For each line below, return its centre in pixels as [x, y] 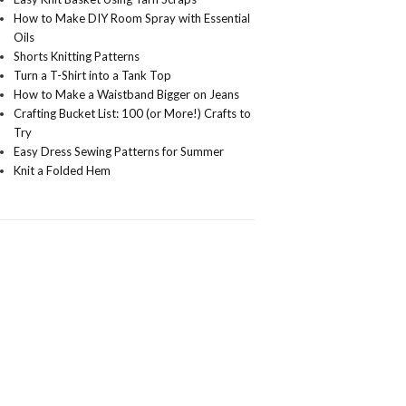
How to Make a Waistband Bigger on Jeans [127, 94]
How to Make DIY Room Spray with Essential [132, 18]
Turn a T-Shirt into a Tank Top [93, 75]
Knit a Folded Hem [63, 170]
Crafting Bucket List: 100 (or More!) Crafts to [133, 113]
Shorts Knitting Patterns [77, 56]
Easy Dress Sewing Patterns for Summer [119, 151]
